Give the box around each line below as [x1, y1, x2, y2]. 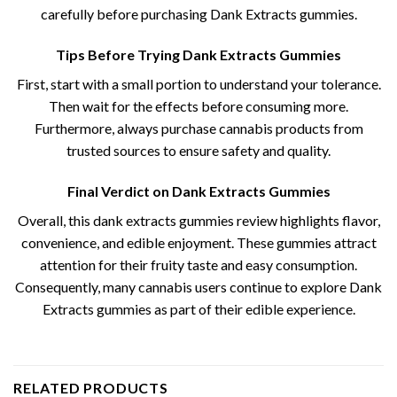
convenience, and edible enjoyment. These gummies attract [20, 233, 377, 251]
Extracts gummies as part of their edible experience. [42, 300, 355, 317]
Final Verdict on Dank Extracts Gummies [66, 182, 331, 199]
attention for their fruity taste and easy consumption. [40, 255, 357, 273]
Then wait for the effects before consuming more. [49, 97, 348, 115]
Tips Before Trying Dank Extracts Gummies [56, 46, 341, 64]
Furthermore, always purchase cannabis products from [34, 120, 363, 137]
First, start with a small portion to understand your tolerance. [16, 75, 381, 93]
